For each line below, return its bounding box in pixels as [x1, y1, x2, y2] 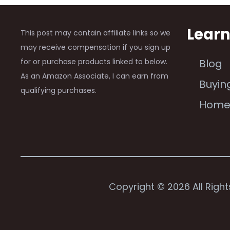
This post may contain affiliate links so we [21, 27, 170, 38]
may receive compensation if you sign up [21, 42, 170, 52]
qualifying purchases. [21, 85, 97, 95]
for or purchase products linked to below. [21, 56, 167, 67]
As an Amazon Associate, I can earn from [21, 70, 168, 81]
